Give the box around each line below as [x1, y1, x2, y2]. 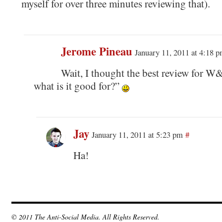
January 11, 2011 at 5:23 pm [91, 128, 183, 140]
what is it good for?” [33, 78, 122, 93]
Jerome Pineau [60, 43, 132, 59]
